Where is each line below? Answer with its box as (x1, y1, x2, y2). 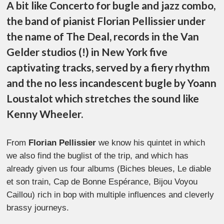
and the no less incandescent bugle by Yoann (6, 76, 217, 89)
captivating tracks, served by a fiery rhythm (6, 61, 210, 74)
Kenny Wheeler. (6, 107, 83, 120)
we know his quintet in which (96, 138, 205, 148)
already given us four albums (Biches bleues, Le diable (6, 164, 211, 174)
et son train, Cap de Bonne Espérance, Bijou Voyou (6, 177, 198, 187)
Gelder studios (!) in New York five (6, 45, 168, 58)
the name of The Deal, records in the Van (6, 30, 199, 43)
